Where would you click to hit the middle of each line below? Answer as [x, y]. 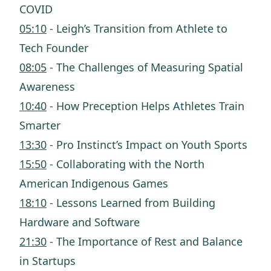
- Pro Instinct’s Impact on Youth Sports [149, 145]
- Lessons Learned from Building [131, 203]
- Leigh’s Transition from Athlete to [137, 28]
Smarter [41, 125]
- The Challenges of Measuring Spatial [145, 67]
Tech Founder [55, 48]
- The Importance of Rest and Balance [145, 241]
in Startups [49, 261]
